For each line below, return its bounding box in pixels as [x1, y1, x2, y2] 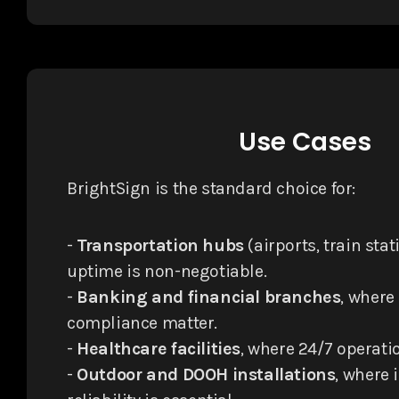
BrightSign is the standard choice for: [67, 177, 356, 199]
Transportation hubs [77, 234, 244, 256]
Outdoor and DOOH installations [77, 363, 336, 385]
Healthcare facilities [77, 338, 240, 359]
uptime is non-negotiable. [67, 260, 267, 281]
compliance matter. [67, 312, 217, 333]
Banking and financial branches [77, 286, 341, 307]
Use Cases [238, 124, 371, 159]
